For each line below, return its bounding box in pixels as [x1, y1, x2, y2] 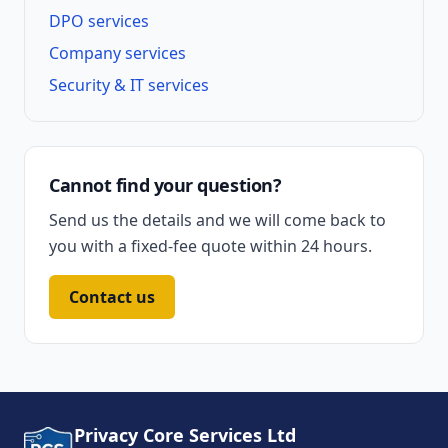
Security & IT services [49, 74, 209, 96]
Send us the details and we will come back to [49, 209, 386, 231]
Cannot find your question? [49, 173, 282, 197]
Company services [49, 42, 186, 64]
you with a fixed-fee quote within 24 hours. [49, 235, 372, 257]
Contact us [69, 286, 155, 308]
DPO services [49, 10, 149, 32]
